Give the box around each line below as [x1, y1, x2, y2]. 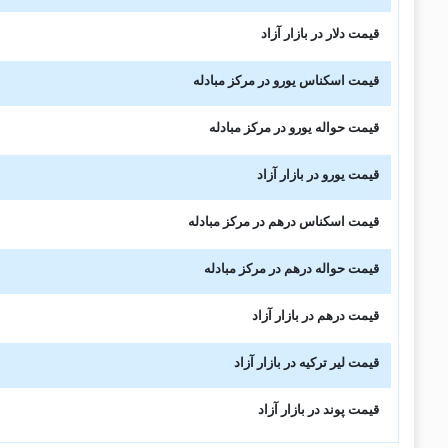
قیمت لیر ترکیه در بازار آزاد [234, 355, 380, 370]
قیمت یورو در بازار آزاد [257, 167, 380, 182]
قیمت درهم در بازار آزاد [252, 308, 380, 323]
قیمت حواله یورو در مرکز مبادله [209, 120, 380, 135]
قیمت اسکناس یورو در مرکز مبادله [193, 73, 380, 88]
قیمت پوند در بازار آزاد [258, 402, 380, 417]
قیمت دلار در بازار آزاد [261, 26, 380, 41]
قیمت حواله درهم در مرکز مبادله [204, 261, 380, 276]
